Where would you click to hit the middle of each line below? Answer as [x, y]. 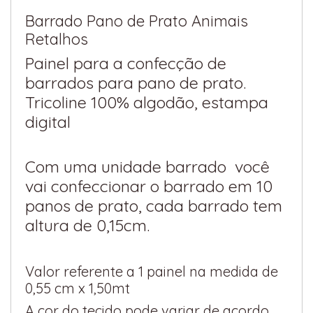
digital [48, 122]
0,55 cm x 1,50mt [78, 289]
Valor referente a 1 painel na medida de [152, 272]
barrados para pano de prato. [136, 83]
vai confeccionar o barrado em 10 [149, 187]
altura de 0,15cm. [87, 226]
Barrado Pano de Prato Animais [137, 21]
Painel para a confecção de [126, 64]
